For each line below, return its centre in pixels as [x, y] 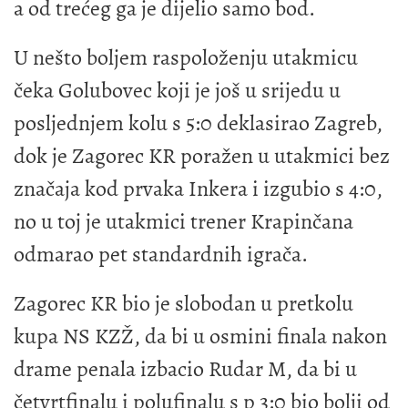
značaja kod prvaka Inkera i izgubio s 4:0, [198, 188]
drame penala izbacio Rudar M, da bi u [185, 368]
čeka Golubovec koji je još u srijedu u [177, 90]
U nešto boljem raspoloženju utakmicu [186, 57]
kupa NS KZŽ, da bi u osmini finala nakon [200, 336]
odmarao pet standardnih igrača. [163, 254]
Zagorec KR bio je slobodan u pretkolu [184, 303]
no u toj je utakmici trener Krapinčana [184, 221]
